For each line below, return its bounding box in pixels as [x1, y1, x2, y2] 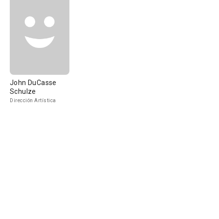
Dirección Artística [10, 98, 56, 103]
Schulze [10, 88, 36, 95]
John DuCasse [10, 79, 57, 87]
